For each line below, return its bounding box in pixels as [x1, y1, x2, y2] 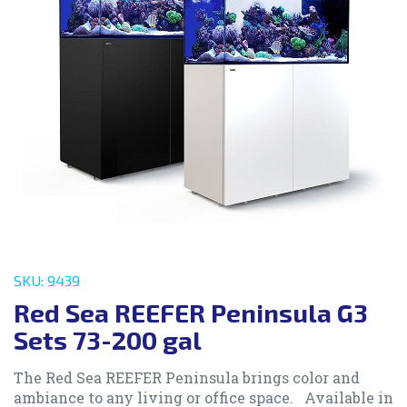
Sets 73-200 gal [14, 324, 202, 356]
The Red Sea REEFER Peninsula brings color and [14, 368, 360, 388]
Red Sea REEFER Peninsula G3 [14, 297, 368, 329]
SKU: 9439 [14, 272, 80, 290]
